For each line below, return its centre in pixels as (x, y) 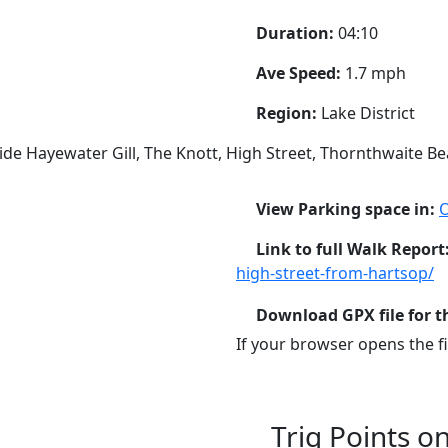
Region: (288, 112)
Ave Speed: (300, 72)
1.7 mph (375, 72)
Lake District (368, 112)
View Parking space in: (347, 208)
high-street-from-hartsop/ (335, 272)
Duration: (297, 32)
